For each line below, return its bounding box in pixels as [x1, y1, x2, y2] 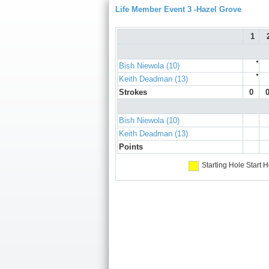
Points [119, 142, 143, 152]
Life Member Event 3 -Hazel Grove [115, 5, 241, 14]
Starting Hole [201, 161, 244, 170]
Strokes [119, 88, 147, 97]
